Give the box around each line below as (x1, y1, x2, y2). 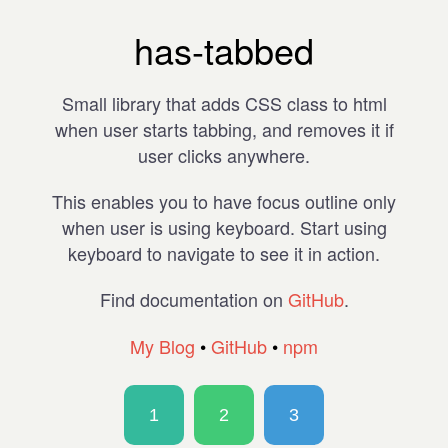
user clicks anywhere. (138, 142, 310, 168)
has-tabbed (134, 24, 314, 75)
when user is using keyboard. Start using (61, 214, 387, 240)
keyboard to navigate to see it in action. (68, 240, 380, 266)
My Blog (130, 333, 195, 359)
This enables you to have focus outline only (52, 188, 396, 214)
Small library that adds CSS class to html (61, 90, 387, 116)
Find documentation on (99, 286, 288, 312)
